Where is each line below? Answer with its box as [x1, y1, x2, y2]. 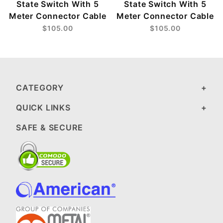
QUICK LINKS [16, 102, 71, 112]
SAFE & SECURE [16, 122, 83, 132]
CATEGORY [16, 82, 64, 93]
